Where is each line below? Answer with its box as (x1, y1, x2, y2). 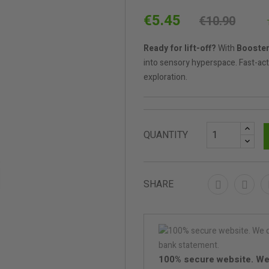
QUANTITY (144, 128, 188, 143)
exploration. (144, 71, 187, 84)
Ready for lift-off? (144, 42, 216, 55)
